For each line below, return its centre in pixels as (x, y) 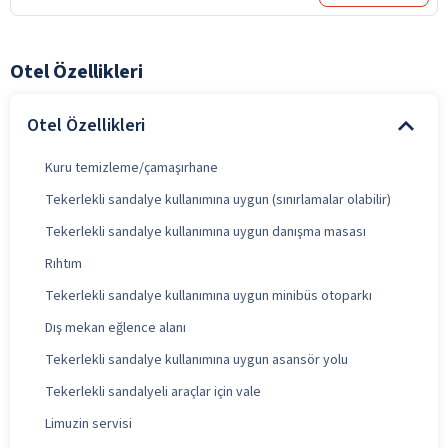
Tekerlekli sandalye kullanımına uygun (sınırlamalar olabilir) (218, 199)
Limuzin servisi (88, 423)
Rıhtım (63, 263)
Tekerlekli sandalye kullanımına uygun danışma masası (205, 231)
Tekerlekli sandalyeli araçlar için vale (153, 391)
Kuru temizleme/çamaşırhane (131, 167)
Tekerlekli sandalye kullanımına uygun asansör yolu (196, 359)
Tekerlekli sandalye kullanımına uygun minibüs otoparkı (208, 295)
